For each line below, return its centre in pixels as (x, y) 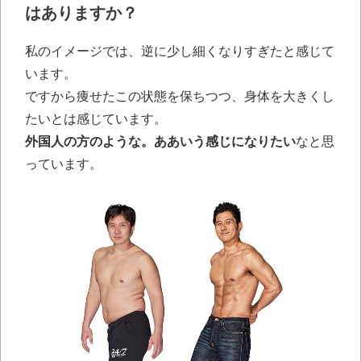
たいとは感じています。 (96, 119)
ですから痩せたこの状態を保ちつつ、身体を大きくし (180, 97)
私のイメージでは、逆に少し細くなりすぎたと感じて (180, 52)
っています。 (64, 164)
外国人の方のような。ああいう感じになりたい (160, 142)
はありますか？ (81, 13)
